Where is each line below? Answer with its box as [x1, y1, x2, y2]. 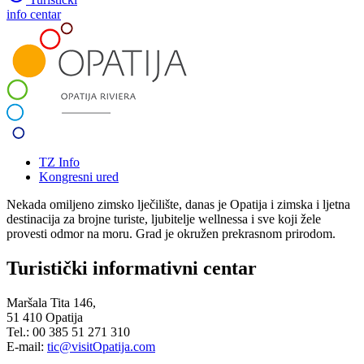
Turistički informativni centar [6, 257, 257, 279]
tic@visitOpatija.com [47, 339, 155, 353]
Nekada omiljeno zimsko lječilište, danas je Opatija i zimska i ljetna [6, 197, 350, 211]
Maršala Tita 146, [6, 295, 96, 310]
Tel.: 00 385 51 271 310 [6, 324, 130, 339]
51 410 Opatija [6, 310, 83, 324]
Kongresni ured [39, 169, 119, 184]
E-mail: [6, 339, 47, 353]
